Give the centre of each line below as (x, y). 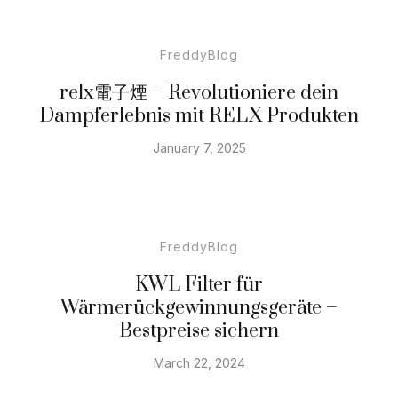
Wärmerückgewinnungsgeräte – (199, 307)
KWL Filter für (199, 284)
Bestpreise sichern (199, 330)
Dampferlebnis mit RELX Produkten (199, 115)
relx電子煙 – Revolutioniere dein (199, 92)
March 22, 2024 (199, 362)
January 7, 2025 (199, 147)
